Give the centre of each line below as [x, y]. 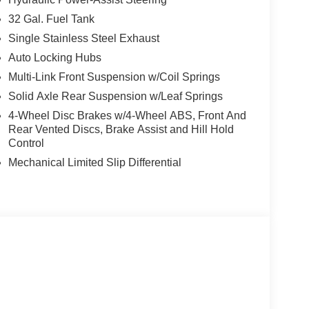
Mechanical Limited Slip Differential [94, 162]
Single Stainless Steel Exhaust [83, 38]
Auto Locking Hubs [54, 57]
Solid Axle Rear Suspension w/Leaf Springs [115, 96]
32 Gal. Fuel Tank [51, 19]
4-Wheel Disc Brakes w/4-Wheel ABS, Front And [127, 115]
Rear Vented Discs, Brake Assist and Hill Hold [121, 129]
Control [26, 143]
